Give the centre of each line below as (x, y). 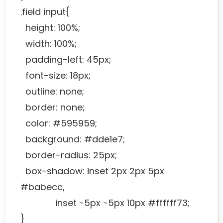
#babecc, (43, 187)
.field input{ (45, 12)
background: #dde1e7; (73, 139)
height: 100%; (51, 28)
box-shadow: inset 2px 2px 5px (93, 171)
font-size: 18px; (56, 76)
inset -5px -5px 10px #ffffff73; (105, 203)
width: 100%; (49, 44)
